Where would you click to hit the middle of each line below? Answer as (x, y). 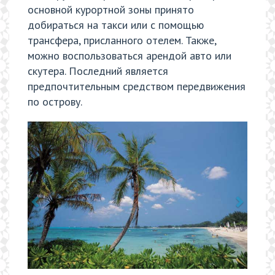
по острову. (55, 102)
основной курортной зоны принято (111, 10)
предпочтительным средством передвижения (137, 87)
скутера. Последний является (98, 71)
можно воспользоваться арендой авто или (130, 56)
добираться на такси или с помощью (116, 25)
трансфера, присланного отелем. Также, (122, 41)
